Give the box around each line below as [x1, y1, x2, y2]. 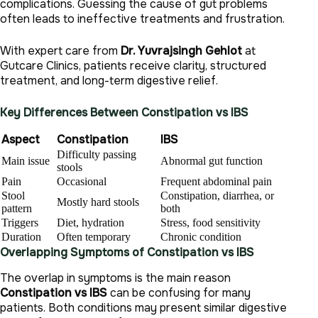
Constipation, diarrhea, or [160, 189, 274, 202]
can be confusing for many [107, 285, 251, 300]
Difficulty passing [57, 148, 136, 160]
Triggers [1, 216, 38, 229]
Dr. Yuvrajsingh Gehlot [121, 43, 242, 58]
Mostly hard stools [57, 195, 139, 208]
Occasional [57, 175, 106, 187]
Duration [1, 230, 41, 243]
